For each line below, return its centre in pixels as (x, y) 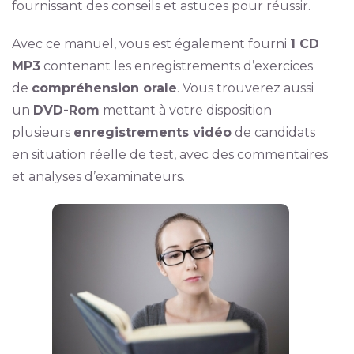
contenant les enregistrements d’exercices (176, 66)
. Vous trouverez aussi (245, 88)
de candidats (273, 132)
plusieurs (42, 132)
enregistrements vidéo (152, 132)
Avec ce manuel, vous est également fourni (151, 44)
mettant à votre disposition (185, 110)
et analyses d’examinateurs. (98, 177)
